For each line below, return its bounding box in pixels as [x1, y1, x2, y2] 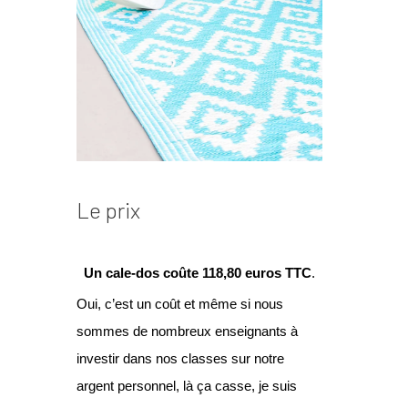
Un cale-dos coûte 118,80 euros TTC [84, 264, 311, 280]
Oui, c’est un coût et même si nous [76, 295, 283, 311]
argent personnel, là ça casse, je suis [76, 377, 297, 393]
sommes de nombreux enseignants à [76, 322, 298, 339]
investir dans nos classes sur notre [76, 350, 284, 366]
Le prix [76, 196, 140, 223]
